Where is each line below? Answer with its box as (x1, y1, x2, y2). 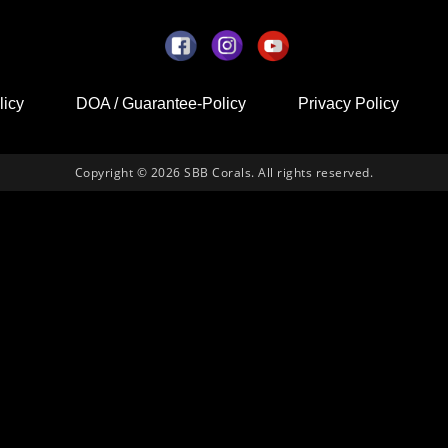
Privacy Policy (298, 95, 399, 112)
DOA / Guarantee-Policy (76, 95, 246, 112)
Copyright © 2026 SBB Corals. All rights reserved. (74, 164, 374, 181)
